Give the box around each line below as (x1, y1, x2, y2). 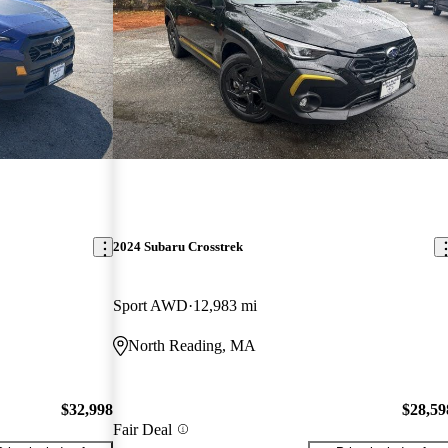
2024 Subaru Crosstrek (113, 239, 244, 255)
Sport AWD (113, 297, 189, 315)
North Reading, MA (128, 337, 257, 355)
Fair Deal (113, 420, 173, 438)
